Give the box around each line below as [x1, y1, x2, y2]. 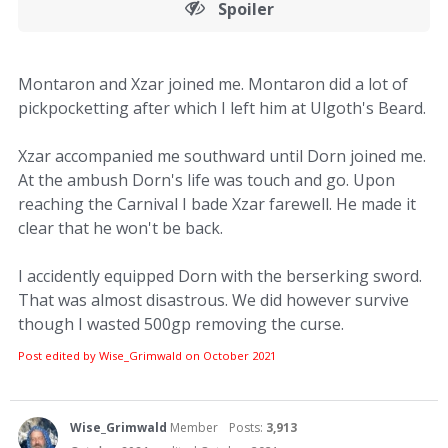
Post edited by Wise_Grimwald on [18, 348, 203, 364]
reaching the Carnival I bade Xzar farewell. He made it [18, 193, 416, 216]
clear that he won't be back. [18, 217, 223, 240]
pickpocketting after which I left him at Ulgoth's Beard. [18, 97, 426, 120]
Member [170, 419, 218, 437]
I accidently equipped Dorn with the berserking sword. [18, 265, 422, 288]
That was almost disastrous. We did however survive [18, 289, 409, 312]
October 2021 [203, 348, 276, 364]
